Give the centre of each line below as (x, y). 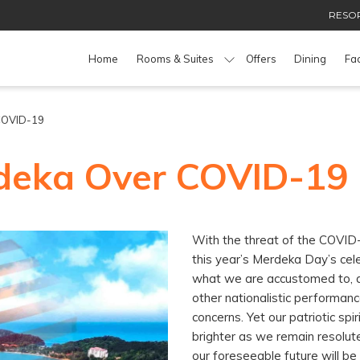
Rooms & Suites (175, 58)
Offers (261, 58)
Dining (311, 58)
